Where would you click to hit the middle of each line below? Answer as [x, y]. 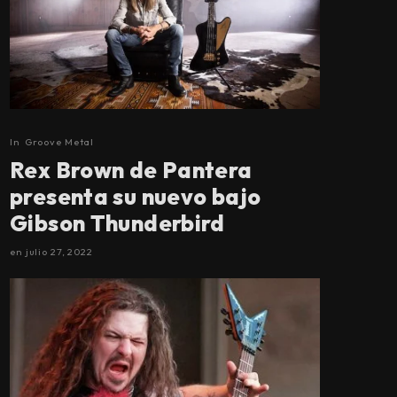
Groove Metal [59, 142]
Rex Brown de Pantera [131, 171]
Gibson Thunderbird [117, 224]
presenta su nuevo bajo [136, 197]
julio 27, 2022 [59, 252]
